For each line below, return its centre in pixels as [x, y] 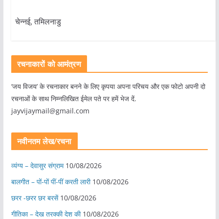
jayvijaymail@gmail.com [50, 110]
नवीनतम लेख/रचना [44, 141]
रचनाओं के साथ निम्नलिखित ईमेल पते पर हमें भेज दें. [74, 98]
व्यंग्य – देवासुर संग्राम [37, 165]
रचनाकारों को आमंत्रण [49, 64]
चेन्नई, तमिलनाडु [38, 22]
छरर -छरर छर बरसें [34, 197]
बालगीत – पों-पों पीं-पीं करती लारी [51, 181]
